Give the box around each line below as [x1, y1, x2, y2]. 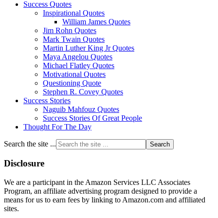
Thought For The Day [23, 122, 91, 131]
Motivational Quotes [43, 70, 106, 78]
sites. [4, 204, 19, 213]
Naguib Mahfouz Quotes [43, 105, 119, 113]
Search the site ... [4, 139, 56, 148]
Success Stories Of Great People [43, 113, 142, 122]
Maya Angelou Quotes [43, 52, 112, 61]
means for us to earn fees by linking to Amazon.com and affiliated [4, 196, 205, 204]
